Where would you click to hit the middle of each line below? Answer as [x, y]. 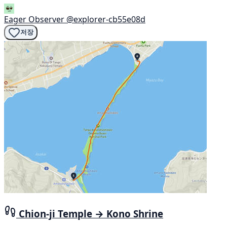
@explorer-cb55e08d [106, 20]
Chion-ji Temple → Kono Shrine [91, 213]
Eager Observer [34, 20]
